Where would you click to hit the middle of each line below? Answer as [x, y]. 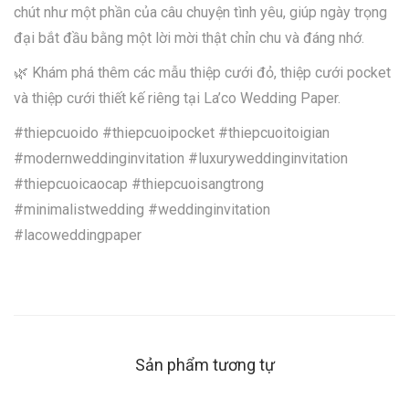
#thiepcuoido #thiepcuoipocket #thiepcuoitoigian [172, 132]
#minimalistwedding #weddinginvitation [142, 209]
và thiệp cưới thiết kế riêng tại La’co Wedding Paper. [177, 98]
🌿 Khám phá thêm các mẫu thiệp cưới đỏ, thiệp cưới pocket [202, 72]
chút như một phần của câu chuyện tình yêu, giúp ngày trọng [200, 12]
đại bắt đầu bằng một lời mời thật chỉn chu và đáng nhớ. [189, 37]
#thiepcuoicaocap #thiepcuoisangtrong [139, 184]
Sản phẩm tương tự [204, 364]
